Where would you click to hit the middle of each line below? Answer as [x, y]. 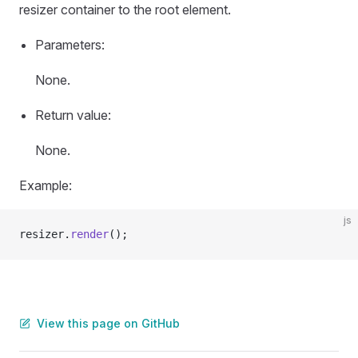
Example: [46, 185]
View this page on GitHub [108, 323]
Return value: [73, 115]
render [89, 234]
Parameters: [70, 45]
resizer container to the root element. [125, 10]
